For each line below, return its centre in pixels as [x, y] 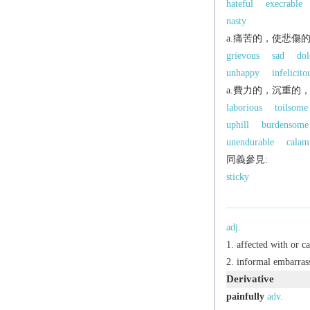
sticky [237, 176]
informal [253, 262]
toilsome [291, 107]
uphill [237, 125]
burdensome [285, 125]
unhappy [243, 73]
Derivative [250, 279]
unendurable [250, 142]
